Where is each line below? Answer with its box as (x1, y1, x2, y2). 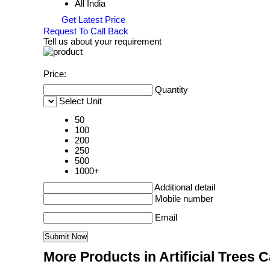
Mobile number (155, 193, 213, 204)
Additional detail (154, 182, 215, 193)
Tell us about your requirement (43, 36, 162, 47)
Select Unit (59, 96, 102, 107)
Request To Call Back (43, 26, 128, 37)
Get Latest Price (59, 14, 125, 25)
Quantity (155, 84, 188, 95)
